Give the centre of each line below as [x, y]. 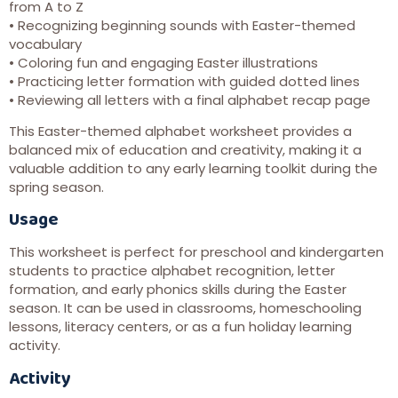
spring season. [56, 187]
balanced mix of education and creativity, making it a [185, 149]
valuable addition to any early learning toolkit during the [193, 168]
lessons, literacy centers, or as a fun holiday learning [180, 327]
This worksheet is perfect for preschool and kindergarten [196, 252]
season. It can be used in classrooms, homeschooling [185, 308]
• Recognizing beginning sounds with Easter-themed [182, 25]
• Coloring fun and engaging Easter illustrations [163, 62]
